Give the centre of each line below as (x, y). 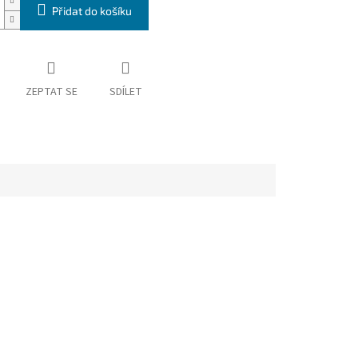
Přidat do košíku (91, 11)
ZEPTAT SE (51, 92)
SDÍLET (125, 92)
